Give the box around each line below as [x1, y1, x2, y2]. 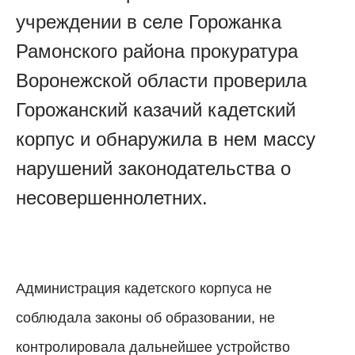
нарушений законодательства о [16, 157, 291, 179]
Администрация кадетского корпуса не [16, 280, 272, 296]
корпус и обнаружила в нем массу [16, 128, 315, 150]
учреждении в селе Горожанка [16, 10, 281, 32]
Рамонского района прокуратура [16, 40, 298, 62]
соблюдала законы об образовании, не [16, 309, 275, 326]
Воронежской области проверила [16, 69, 307, 91]
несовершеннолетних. [16, 186, 213, 208]
